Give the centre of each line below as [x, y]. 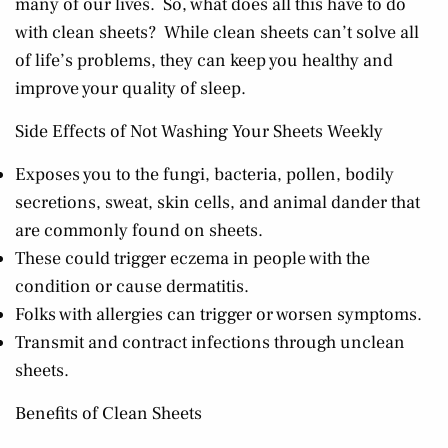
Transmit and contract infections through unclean [210, 342]
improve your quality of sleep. [130, 88]
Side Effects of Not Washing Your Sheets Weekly [199, 131]
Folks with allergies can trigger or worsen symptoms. [218, 314]
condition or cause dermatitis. [132, 286]
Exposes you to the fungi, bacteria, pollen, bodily [204, 174]
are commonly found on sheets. [139, 230]
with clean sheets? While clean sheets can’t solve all [217, 32]
